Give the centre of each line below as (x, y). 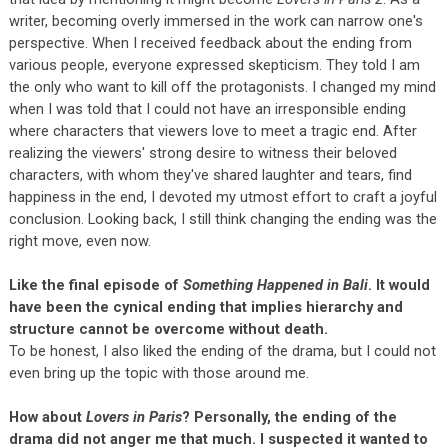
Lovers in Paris (133, 416)
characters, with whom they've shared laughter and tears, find (210, 174)
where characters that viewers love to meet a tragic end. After (212, 130)
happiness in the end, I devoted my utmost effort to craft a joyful (222, 196)
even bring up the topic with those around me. (158, 372)
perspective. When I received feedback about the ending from (210, 42)
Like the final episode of (95, 284)
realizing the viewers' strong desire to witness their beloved (202, 152)
